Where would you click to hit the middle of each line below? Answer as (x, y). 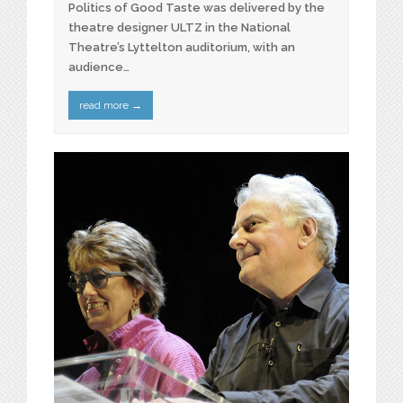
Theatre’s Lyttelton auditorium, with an (182, 48)
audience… (99, 67)
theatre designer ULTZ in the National (179, 28)
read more (105, 105)
